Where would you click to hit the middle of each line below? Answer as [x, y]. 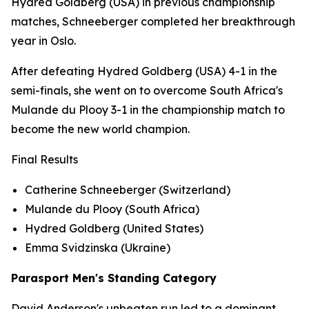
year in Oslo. [43, 41]
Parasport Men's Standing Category [114, 278]
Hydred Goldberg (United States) [114, 228]
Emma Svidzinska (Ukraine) [98, 248]
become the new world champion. [100, 129]
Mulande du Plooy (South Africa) [112, 209]
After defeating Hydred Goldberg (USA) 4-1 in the [144, 71]
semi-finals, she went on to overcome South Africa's [147, 90]
